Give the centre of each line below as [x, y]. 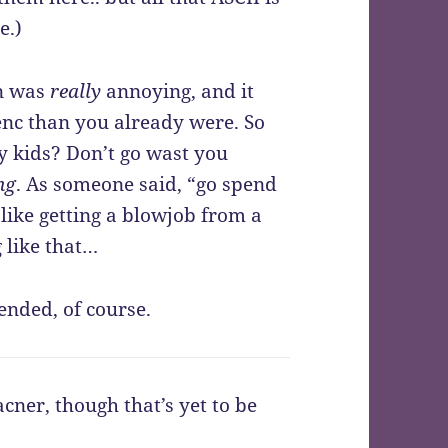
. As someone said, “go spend [147, 184]
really [76, 91]
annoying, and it [178, 91]
